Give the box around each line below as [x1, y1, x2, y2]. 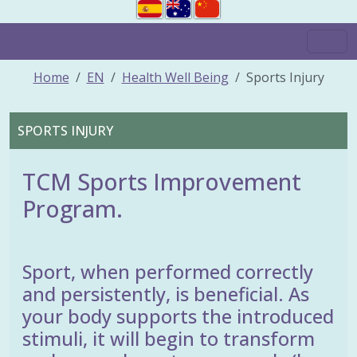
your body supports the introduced [22, 303, 334, 329]
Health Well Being [121, 68, 229, 86]
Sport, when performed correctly [22, 258, 313, 284]
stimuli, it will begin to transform [22, 325, 315, 351]
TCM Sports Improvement [22, 165, 301, 197]
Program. [22, 192, 123, 224]
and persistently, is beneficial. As [22, 280, 309, 307]
